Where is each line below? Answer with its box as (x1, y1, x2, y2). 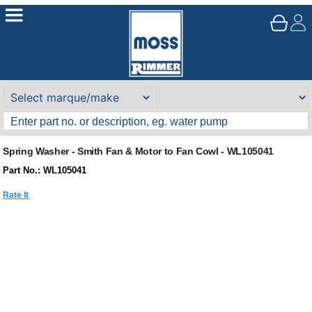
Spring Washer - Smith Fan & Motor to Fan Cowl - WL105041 (3, 146, 274, 157)
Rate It (3, 189, 29, 200)
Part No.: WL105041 (3, 165, 87, 175)
